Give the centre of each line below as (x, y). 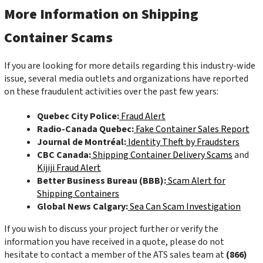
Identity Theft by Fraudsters (184, 142)
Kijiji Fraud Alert (69, 168)
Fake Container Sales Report (193, 129)
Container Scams (58, 38)
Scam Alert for (197, 181)
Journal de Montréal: (82, 142)
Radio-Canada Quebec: (85, 129)
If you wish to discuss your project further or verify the (111, 229)
